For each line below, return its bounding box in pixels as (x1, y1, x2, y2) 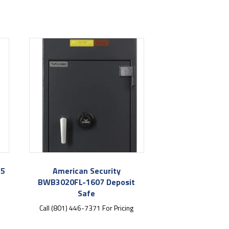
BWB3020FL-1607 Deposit (38, 175, 135, 188)
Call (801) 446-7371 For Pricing (39, 202, 134, 213)
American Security (52, 164, 121, 177)
